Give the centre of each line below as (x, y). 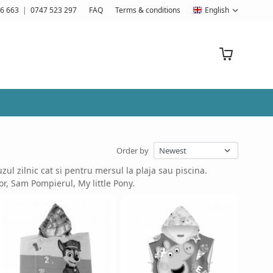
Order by (133, 150)
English (217, 10)
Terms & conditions (147, 10)
